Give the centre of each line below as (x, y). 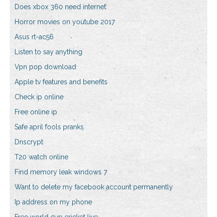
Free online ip (36, 112)
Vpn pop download (45, 67)
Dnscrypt (29, 142)
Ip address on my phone (53, 202)
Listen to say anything (48, 52)
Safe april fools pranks (49, 127)
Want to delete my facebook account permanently (94, 187)
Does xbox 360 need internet (60, 7)
